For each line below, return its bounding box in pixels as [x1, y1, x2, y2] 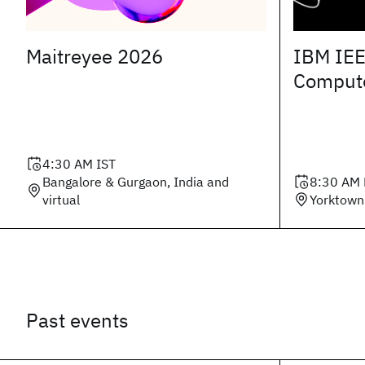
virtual [42, 191, 80, 208]
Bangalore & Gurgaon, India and [42, 174, 229, 190]
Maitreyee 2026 [26, 43, 163, 70]
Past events [26, 307, 129, 333]
